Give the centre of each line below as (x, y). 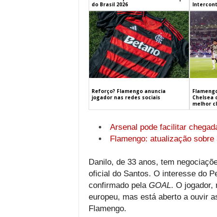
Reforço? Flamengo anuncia (128, 91)
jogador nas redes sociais (126, 97)
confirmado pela (118, 185)
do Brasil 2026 (109, 5)
